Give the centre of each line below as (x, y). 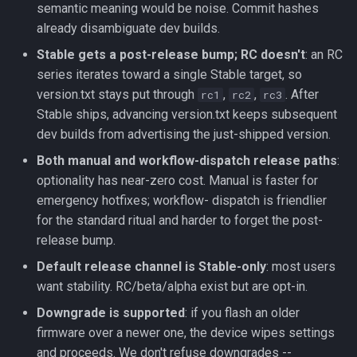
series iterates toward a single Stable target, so (169, 75)
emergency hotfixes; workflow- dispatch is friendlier (182, 200)
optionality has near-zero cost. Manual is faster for (177, 180)
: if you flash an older (242, 313)
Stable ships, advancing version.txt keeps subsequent (187, 114)
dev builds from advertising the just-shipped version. (184, 134)
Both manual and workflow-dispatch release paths (187, 161)
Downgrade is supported (111, 313)
